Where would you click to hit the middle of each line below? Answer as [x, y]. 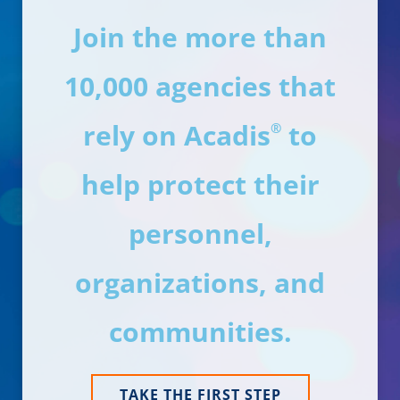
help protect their [200, 184]
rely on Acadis [177, 135]
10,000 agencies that [200, 86]
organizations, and [200, 282]
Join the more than [200, 37]
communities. [200, 331]
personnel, [200, 233]
